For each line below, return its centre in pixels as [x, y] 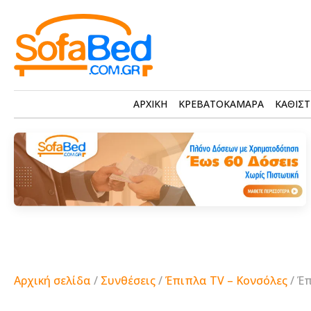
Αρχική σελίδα [52, 280]
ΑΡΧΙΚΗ [150, 104]
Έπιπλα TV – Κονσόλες [226, 280]
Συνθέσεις [128, 280]
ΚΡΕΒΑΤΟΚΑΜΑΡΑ [221, 104]
